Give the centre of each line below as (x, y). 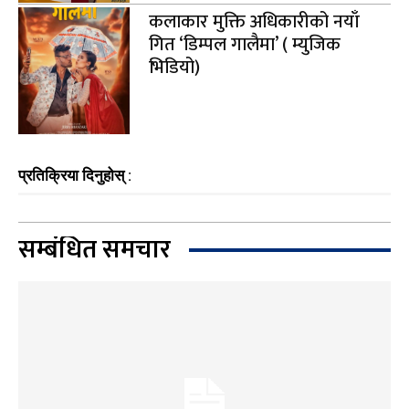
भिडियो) (174, 67)
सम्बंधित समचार (94, 250)
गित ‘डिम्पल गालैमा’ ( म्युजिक (244, 44)
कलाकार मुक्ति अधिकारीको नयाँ (254, 21)
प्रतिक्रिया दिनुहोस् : (75, 176)
